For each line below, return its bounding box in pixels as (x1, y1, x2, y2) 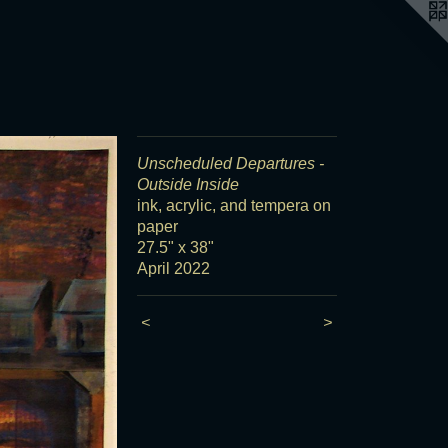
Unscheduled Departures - (137, 155, 324, 172)
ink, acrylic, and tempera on (137, 197, 331, 214)
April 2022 (137, 260, 210, 277)
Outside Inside (137, 176, 239, 193)
